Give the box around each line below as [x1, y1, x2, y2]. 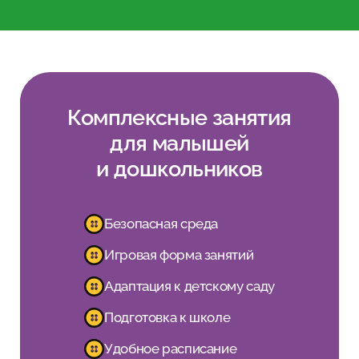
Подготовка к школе [104, 309, 231, 326]
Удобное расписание [104, 341, 237, 357]
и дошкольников [96, 155, 263, 181]
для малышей [110, 129, 249, 155]
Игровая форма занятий [104, 247, 254, 264]
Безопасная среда [104, 216, 219, 232]
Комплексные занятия [67, 103, 292, 130]
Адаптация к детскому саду [104, 278, 275, 295]
